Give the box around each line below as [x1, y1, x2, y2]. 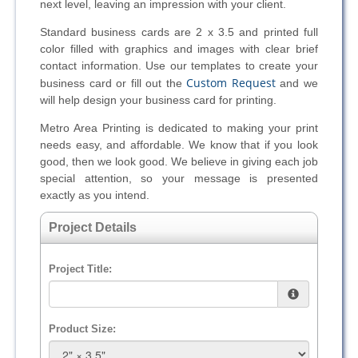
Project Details [49, 221, 137, 235]
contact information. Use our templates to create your [40, 59, 318, 73]
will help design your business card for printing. [40, 93, 276, 107]
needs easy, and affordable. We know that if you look [40, 138, 318, 152]
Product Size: [49, 323, 116, 336]
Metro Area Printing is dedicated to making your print [40, 121, 318, 135]
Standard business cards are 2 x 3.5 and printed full [40, 26, 318, 39]
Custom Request [186, 75, 276, 91]
